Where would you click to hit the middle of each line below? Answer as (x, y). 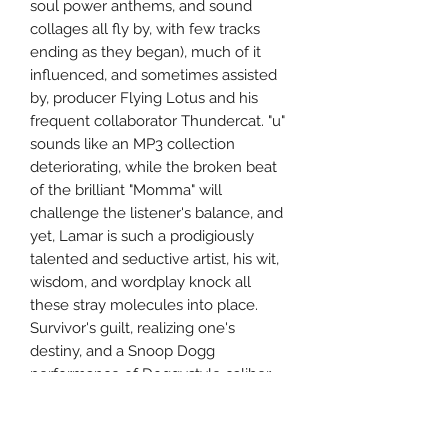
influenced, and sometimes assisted (153, 75)
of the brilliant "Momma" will (126, 190)
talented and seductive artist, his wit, (154, 259)
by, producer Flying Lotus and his (144, 98)
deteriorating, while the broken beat (153, 167)
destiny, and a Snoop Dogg (122, 351)
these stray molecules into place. (144, 305)
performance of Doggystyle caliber (150, 374)
